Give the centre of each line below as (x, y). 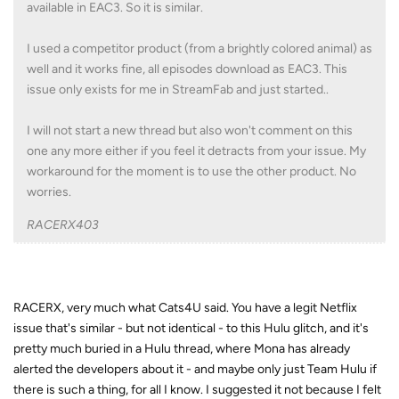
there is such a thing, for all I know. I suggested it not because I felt (197, 389)
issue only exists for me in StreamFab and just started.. (178, 89)
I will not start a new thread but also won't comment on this (190, 130)
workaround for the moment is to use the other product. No (191, 171)
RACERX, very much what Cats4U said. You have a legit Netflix (185, 307)
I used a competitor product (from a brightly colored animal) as (199, 48)
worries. (49, 191)
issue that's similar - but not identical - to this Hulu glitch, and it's (191, 328)
